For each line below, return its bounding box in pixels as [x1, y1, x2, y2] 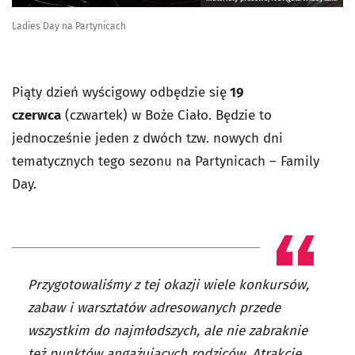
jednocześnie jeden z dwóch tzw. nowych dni [12, 130, 283, 147]
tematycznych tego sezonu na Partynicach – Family [12, 153, 319, 170]
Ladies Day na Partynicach [12, 21, 126, 32]
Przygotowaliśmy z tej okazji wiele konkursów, [28, 277, 309, 294]
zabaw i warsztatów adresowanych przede [28, 300, 281, 317]
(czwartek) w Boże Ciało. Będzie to [61, 107, 272, 124]
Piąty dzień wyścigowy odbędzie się [12, 84, 227, 101]
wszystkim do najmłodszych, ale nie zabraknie [28, 323, 307, 340]
